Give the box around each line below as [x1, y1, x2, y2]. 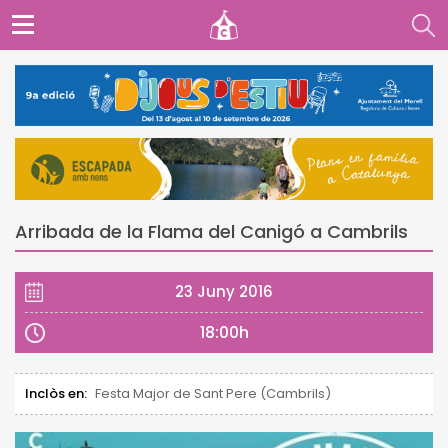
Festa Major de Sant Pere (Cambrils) [95, 383, 331, 403]
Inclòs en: [25, 383, 87, 403]
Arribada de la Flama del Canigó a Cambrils [15, 218, 408, 244]
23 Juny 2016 [175, 280, 273, 302]
